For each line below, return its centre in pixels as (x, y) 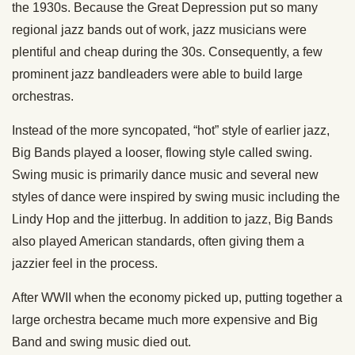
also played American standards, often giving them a (158, 241)
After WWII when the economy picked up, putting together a (177, 297)
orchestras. (43, 96)
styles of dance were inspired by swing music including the (176, 197)
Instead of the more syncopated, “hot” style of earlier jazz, (171, 130)
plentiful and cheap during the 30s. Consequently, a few (167, 52)
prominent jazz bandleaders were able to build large (157, 74)
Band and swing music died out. (101, 342)
